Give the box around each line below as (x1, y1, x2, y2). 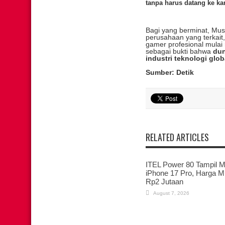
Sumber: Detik (146, 68, 194, 76)
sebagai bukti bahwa (146, 47, 213, 55)
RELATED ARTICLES (146, 131, 209, 144)
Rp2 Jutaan (146, 177, 183, 186)
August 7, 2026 (153, 190, 189, 196)
